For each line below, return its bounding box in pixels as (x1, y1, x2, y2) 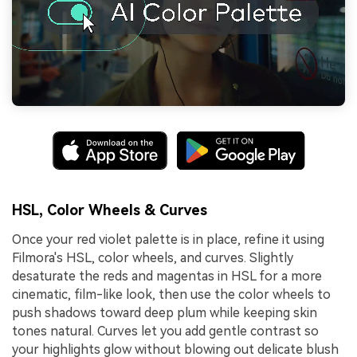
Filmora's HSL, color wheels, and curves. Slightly (12, 249, 293, 265)
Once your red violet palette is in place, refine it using (12, 231, 324, 247)
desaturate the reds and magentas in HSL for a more (12, 268, 322, 284)
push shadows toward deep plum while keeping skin (12, 304, 317, 320)
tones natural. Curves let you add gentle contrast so (12, 323, 319, 339)
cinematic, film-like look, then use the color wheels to (12, 286, 331, 302)
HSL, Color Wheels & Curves (12, 201, 207, 218)
